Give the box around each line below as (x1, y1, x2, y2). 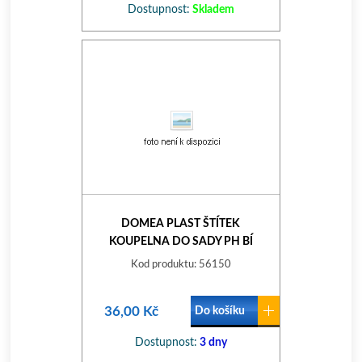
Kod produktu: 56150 (130, 259, 231, 270)
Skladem (189, 4, 234, 15)
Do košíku (194, 305, 245, 317)
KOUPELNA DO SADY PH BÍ (108, 236, 253, 247)
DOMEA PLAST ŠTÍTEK (121, 218, 241, 229)
